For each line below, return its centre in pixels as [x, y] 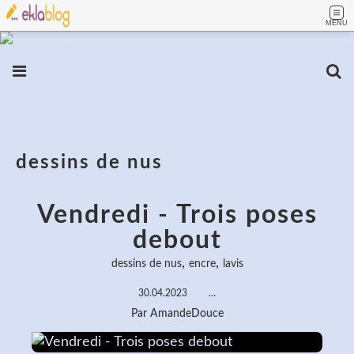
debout [177, 240]
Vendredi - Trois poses [177, 215]
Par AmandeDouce [177, 314]
